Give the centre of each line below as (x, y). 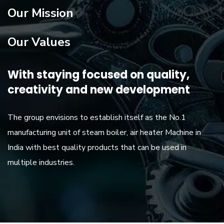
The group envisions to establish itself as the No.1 (97, 118)
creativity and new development (99, 90)
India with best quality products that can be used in (97, 148)
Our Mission (40, 13)
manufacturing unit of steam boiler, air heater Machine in (104, 133)
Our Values (39, 42)
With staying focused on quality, (98, 75)
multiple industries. (41, 163)
